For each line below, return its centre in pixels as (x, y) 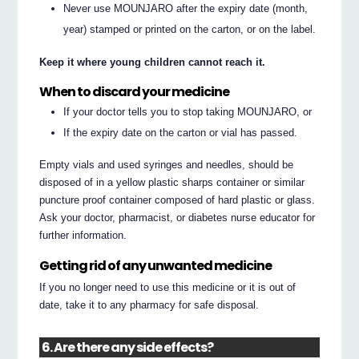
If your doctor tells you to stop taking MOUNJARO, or (188, 111)
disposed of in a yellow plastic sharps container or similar (172, 183)
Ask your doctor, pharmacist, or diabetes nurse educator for (177, 218)
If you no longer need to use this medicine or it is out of (168, 287)
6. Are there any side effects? (128, 348)
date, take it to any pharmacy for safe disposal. (149, 305)
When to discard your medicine (135, 92)
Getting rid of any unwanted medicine (156, 265)
